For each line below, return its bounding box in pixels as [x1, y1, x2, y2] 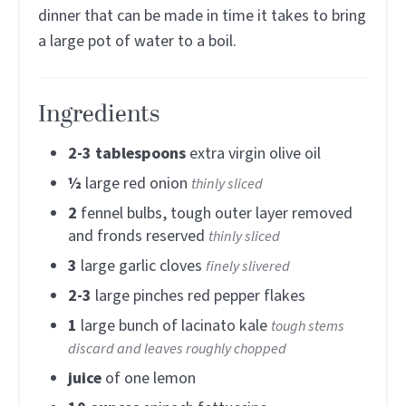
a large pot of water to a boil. [38, 29, 237, 53]
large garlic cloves [81, 254, 202, 277]
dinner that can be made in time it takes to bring [38, 4, 366, 27]
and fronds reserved [68, 224, 205, 247]
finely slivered [206, 255, 290, 276]
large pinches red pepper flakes [95, 284, 305, 307]
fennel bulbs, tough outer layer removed [81, 201, 353, 225]
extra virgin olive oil [189, 141, 321, 165]
